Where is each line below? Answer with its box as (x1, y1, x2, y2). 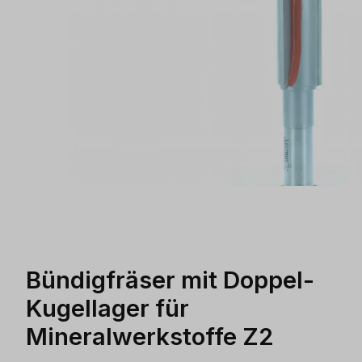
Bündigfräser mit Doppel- (26, 265, 314, 294)
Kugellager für (26, 293, 189, 322)
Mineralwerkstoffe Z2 (26, 322, 274, 351)
